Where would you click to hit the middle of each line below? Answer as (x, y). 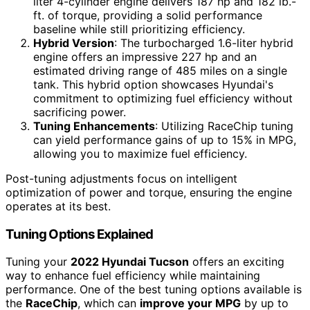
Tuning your (38, 262)
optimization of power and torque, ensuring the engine (149, 192)
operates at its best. (58, 206)
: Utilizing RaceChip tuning (224, 126)
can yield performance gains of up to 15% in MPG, (165, 139)
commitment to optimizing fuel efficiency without (163, 98)
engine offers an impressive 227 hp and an (145, 56)
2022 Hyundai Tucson (130, 262)
